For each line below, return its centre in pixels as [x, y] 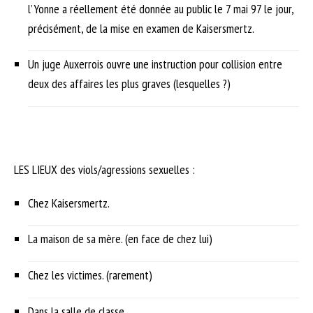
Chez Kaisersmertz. [69, 203]
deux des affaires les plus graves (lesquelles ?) [129, 84]
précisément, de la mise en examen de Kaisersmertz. [141, 28]
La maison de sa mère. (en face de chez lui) [120, 239]
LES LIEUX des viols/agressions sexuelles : [104, 169]
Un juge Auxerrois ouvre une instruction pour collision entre [155, 64]
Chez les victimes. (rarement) [90, 275]
